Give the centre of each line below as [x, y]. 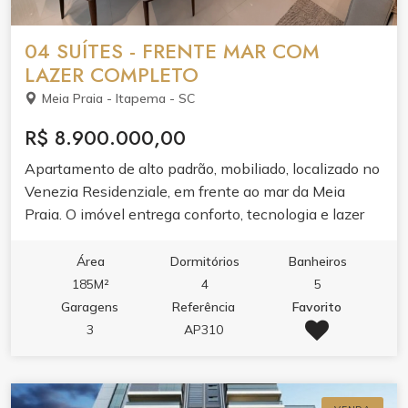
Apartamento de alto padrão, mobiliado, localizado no [202, 169]
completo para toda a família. [122, 237]
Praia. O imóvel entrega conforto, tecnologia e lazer [194, 214]
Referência [203, 307]
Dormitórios [204, 262]
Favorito [317, 307]
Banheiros [318, 262]
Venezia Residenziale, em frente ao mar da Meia [185, 192]
